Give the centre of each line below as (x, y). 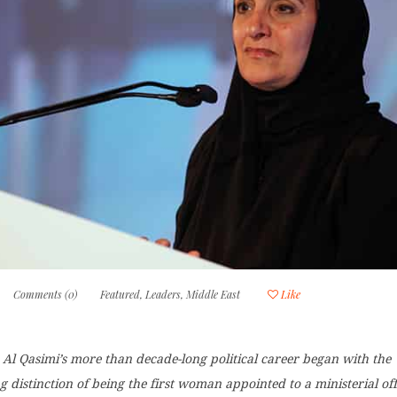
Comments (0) (46, 295)
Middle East (214, 295)
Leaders (163, 295)
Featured (121, 295)
